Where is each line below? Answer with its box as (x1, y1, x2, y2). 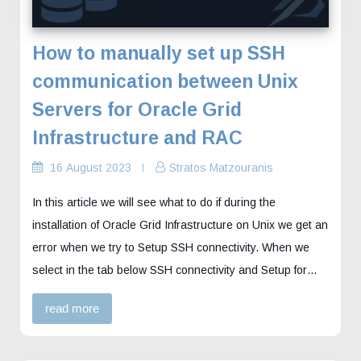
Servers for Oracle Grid (32, 98, 242, 120)
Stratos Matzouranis (169, 160, 273, 174)
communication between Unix (32, 70, 298, 92)
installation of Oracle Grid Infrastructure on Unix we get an (32, 218, 328, 231)
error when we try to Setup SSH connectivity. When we (32, 240, 309, 254)
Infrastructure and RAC (32, 127, 243, 148)
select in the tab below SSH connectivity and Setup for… (32, 263, 317, 276)
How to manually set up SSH (32, 42, 285, 64)
